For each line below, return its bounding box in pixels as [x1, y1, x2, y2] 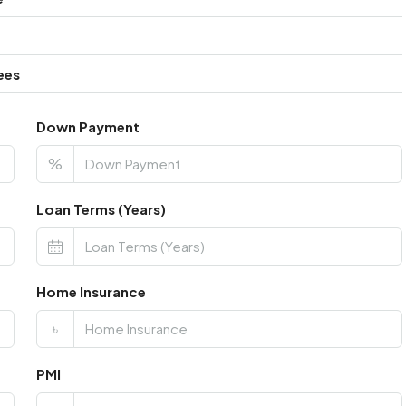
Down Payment [35, 118, 140, 135]
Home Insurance [35, 283, 146, 300]
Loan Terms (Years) [35, 200, 166, 217]
